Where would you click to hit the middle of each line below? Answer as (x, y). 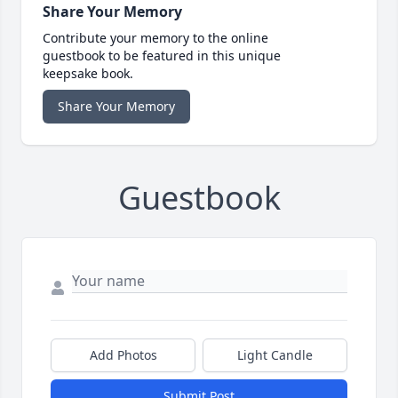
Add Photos (123, 355)
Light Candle (275, 355)
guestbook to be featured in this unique (162, 56)
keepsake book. (88, 74)
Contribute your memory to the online (155, 38)
